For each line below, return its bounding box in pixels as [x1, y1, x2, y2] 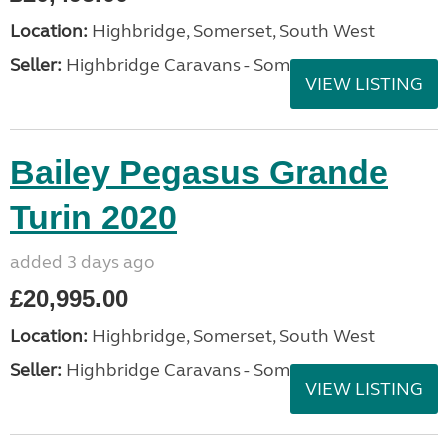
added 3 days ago [10, 251, 155, 273]
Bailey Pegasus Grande [10, 153, 388, 191]
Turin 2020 [10, 198, 177, 236]
